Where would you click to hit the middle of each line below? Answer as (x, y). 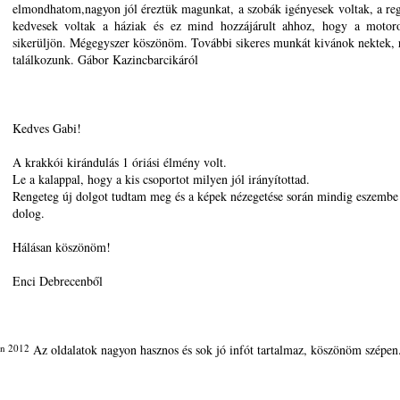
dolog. (28, 213)
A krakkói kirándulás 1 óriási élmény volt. (119, 162)
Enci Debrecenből (57, 281)
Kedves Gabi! (46, 128)
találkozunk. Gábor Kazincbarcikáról (105, 59)
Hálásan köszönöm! (61, 247)
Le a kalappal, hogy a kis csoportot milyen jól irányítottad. (161, 179)
